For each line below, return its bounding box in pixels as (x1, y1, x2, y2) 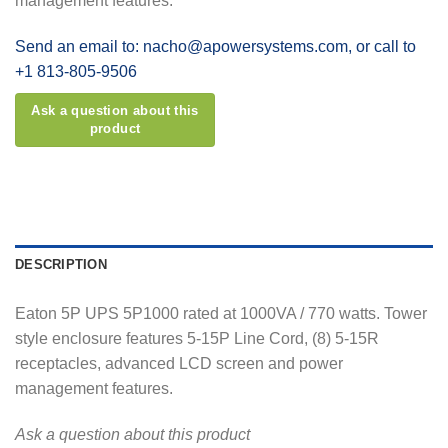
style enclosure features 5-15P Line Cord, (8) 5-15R (15, 330, 379, 348)
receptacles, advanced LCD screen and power (15, 355, 343, 373)
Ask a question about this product (15, 425, 250, 443)
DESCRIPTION (15, 257, 107, 273)
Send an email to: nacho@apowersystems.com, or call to (15, 38, 416, 56)
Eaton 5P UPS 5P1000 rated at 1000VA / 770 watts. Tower (15, 305, 427, 323)
